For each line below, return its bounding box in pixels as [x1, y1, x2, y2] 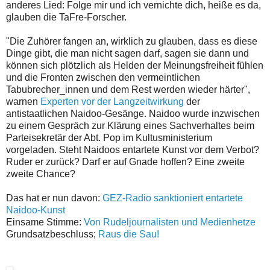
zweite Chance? [6, 169, 75, 180]
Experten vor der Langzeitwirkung [40, 96, 184, 107]
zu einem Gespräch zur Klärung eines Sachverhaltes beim [6, 121, 254, 131]
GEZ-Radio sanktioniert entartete [102, 193, 243, 204]
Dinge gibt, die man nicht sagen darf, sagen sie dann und [6, 48, 249, 59]
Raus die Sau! [98, 229, 159, 240]
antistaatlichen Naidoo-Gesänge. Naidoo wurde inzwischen [6, 108, 260, 119]
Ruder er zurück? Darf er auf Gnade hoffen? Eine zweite [6, 157, 245, 168]
